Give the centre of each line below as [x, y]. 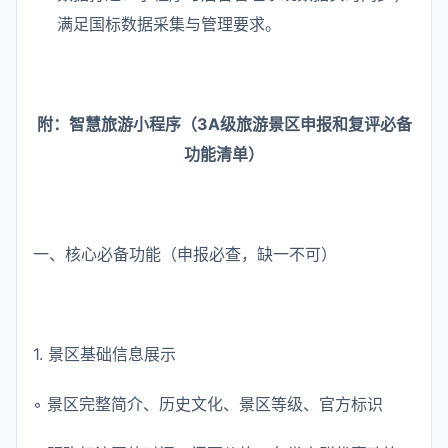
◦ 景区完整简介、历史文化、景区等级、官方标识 [208, 404]
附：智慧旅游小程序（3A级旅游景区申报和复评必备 [224, 124]
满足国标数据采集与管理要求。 [169, 24]
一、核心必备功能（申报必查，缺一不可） [185, 254]
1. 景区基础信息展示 [104, 354]
